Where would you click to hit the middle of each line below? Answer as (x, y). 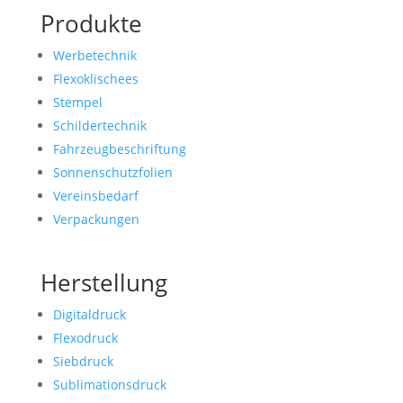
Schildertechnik (99, 126)
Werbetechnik (94, 56)
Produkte (91, 24)
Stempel (77, 103)
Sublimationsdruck (109, 385)
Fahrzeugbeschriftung (119, 149)
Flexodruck (85, 338)
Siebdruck (83, 362)
